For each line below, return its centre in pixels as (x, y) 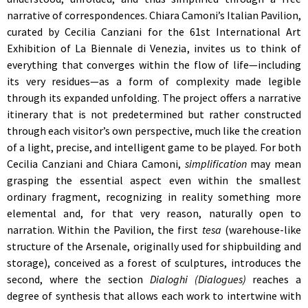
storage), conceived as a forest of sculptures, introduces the (154, 263)
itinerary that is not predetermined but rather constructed (154, 114)
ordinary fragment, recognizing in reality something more (154, 197)
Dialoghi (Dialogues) (198, 279)
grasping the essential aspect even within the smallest (154, 180)
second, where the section (78, 279)
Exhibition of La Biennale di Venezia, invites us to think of (154, 48)
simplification (218, 164)
